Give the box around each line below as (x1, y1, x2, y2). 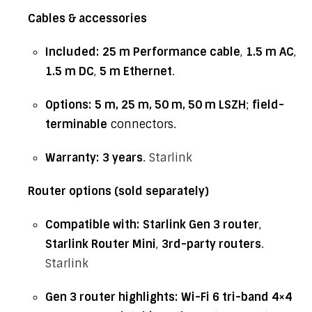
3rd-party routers (162, 237, 261, 251)
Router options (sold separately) (28, 184, 209, 198)
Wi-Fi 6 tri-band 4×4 (181, 290, 292, 304)
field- (252, 97, 284, 112)
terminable (45, 117, 107, 132)
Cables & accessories (28, 11, 147, 26)
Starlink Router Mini (45, 237, 156, 251)
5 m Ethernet (100, 64, 172, 79)
